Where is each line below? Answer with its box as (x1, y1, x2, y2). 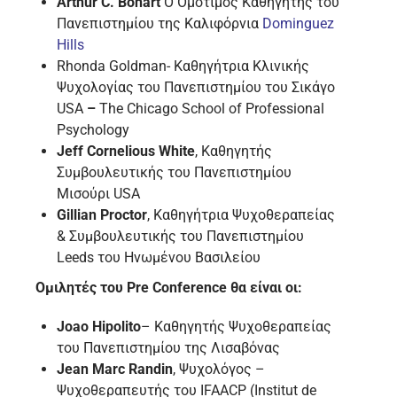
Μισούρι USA (57, 185, 140, 203)
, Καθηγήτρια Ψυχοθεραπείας (147, 206, 335, 224)
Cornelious (87, 143, 155, 160)
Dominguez (262, 15, 334, 33)
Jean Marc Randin (57, 361, 173, 378)
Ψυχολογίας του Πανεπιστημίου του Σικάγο (57, 79, 335, 97)
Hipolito (92, 318, 141, 336)
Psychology (57, 121, 129, 139)
